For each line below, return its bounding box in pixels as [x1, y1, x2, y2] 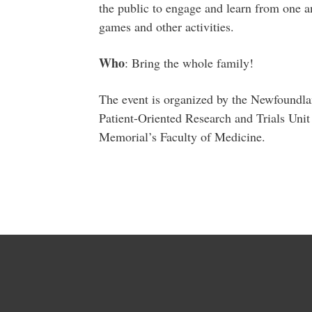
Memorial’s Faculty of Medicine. [98, 128, 265, 146]
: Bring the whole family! [124, 54, 253, 72]
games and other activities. [98, 18, 234, 36]
